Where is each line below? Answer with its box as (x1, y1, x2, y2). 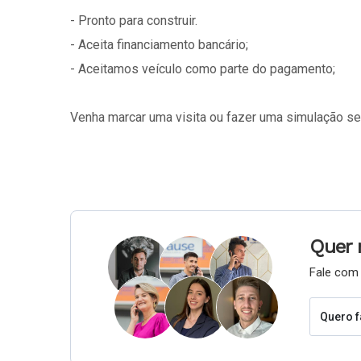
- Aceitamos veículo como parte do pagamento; (70, 61, 335, 77)
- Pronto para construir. (70, 13, 197, 28)
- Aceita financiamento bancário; (70, 37, 248, 52)
